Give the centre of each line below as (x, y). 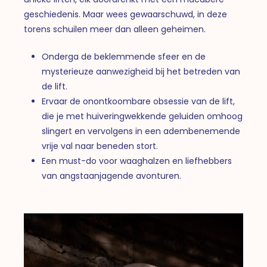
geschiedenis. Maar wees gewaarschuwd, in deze (126, 15)
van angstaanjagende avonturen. (112, 176)
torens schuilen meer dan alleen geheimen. (115, 30)
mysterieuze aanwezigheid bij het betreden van (141, 72)
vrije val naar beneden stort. (100, 146)
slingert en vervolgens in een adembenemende (141, 131)
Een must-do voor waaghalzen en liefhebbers (137, 161)
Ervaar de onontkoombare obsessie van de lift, (139, 102)
